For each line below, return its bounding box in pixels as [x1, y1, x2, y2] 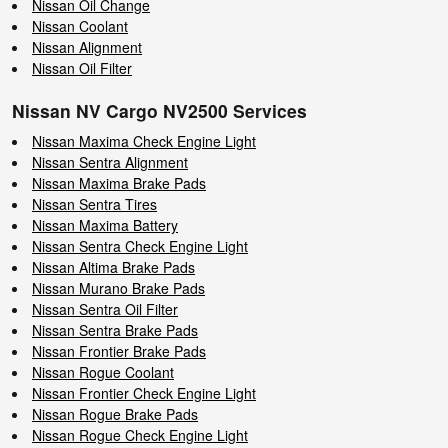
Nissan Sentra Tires [32, 194, 157, 214]
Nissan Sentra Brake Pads [32, 320, 198, 340]
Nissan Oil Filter [32, 57, 132, 78]
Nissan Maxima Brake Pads [32, 173, 206, 193]
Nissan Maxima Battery [32, 215, 178, 235]
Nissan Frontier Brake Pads [32, 341, 206, 361]
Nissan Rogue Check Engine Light [32, 425, 248, 445]
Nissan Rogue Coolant [32, 362, 174, 382]
